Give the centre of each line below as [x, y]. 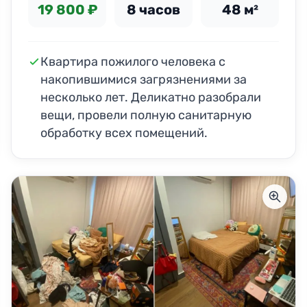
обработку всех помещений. [124, 133]
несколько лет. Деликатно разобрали [151, 97]
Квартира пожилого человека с [133, 61]
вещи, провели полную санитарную [146, 115]
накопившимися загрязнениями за [144, 79]
